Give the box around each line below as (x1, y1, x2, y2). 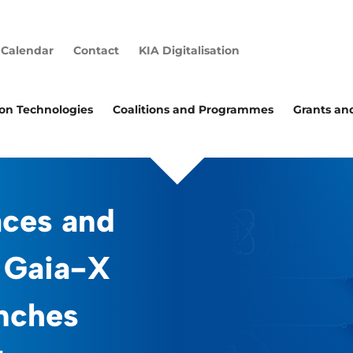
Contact (73, 43, 119, 58)
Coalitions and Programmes (113, 102, 273, 117)
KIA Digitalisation (139, 43, 240, 58)
